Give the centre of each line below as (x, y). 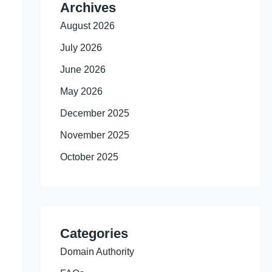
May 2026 (81, 91)
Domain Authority (97, 251)
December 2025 (94, 113)
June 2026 (83, 69)
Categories (94, 233)
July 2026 (81, 47)
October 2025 (89, 157)
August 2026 (87, 25)
